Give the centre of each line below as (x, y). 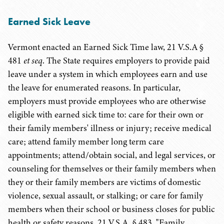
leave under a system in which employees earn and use (108, 74)
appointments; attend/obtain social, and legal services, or (112, 155)
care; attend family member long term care (86, 141)
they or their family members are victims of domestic (104, 182)
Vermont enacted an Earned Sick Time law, (87, 47)
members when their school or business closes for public (111, 209)
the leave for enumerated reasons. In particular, (94, 87)
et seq (33, 60)
